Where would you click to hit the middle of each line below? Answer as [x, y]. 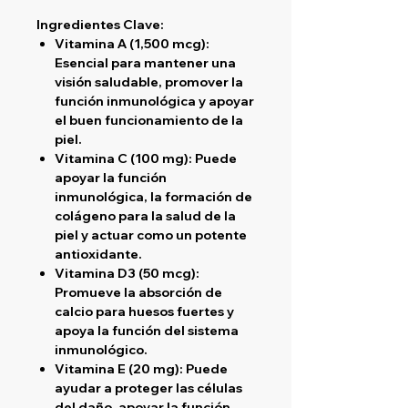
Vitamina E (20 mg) [117, 368]
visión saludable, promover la [149, 82]
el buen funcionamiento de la [149, 120]
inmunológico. [101, 349]
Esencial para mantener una [145, 62]
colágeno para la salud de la [145, 215]
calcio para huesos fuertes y [144, 311]
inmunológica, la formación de [153, 196]
